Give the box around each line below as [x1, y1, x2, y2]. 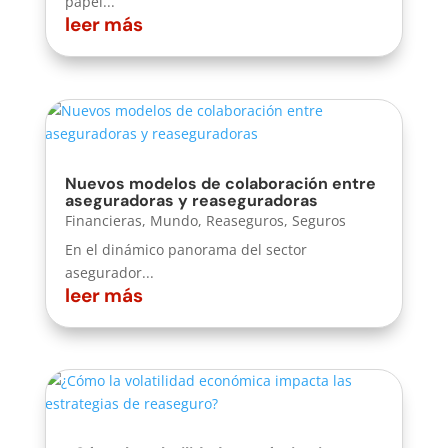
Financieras [64, 210, 142, 230]
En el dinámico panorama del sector [64, 239, 307, 259]
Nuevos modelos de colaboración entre [64, 172, 376, 194]
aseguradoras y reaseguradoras [64, 189, 318, 211]
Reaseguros [205, 210, 284, 230]
